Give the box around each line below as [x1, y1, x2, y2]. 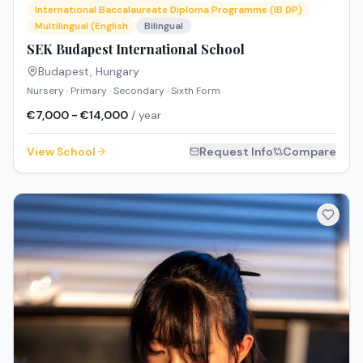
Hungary [96, 64, 139, 79]
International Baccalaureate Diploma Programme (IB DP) [35, 3, 302, 17]
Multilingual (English [35, 19, 128, 33]
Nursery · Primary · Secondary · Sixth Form [27, 84, 220, 98]
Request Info [199, 144, 273, 160]
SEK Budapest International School [27, 41, 245, 58]
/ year [128, 108, 161, 123]
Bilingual [144, 19, 183, 33]
